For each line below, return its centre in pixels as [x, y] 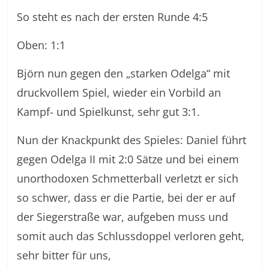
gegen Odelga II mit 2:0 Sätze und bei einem [128, 159]
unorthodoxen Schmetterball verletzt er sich [128, 178]
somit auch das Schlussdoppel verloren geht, [131, 236]
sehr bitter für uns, [64, 255]
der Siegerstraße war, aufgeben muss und [123, 217]
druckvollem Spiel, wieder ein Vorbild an [119, 92]
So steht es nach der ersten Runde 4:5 [113, 17]
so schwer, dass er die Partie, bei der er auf [126, 198]
